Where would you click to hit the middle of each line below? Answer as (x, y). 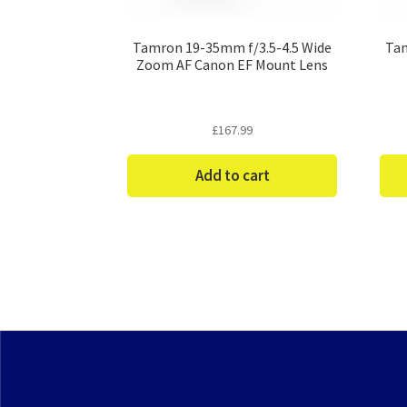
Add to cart (232, 175)
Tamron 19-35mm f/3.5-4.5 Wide (233, 47)
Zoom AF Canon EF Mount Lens (233, 64)
